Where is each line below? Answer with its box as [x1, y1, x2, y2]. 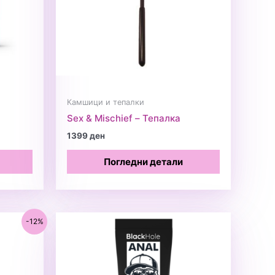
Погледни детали [104, 156, 183, 168]
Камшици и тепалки [67, 98, 144, 107]
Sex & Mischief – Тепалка [67, 112, 180, 125]
